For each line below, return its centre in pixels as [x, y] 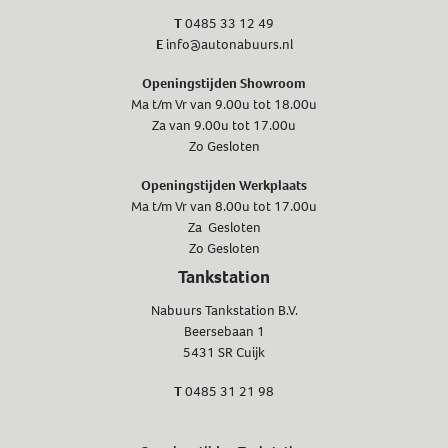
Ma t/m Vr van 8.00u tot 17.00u [224, 207]
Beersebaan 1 [224, 332]
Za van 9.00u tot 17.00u [224, 126]
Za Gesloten [224, 228]
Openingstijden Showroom [224, 84]
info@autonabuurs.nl [229, 45]
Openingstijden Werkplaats [224, 186]
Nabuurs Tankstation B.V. [224, 311]
